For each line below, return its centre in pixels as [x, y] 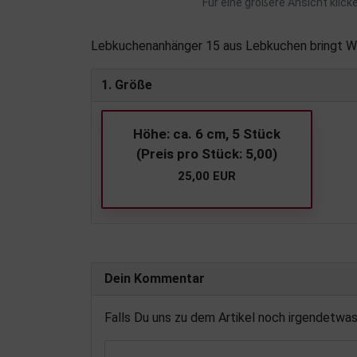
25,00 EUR [207, 176]
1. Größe [127, 85]
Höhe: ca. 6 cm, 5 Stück [207, 134]
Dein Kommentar [155, 279]
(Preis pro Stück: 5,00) [207, 154]
